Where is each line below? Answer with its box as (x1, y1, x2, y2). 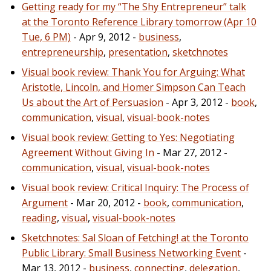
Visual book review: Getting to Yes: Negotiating (22, 130, 235, 144)
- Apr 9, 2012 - (71, 30, 139, 44)
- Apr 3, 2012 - (163, 95, 231, 109)
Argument (22, 195, 68, 209)
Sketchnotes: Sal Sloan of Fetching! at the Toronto (22, 230, 249, 244)
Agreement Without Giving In (22, 145, 154, 159)
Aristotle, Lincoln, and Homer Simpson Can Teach (22, 80, 246, 94)
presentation (108, 45, 168, 59)
